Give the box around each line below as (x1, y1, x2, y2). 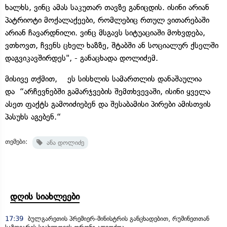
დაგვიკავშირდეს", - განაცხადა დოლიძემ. (5, 53, 158, 63)
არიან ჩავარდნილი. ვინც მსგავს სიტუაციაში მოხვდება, (5, 27, 205, 37)
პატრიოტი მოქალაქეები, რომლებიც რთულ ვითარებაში (5, 15, 209, 25)
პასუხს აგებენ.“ (5, 111, 61, 122)
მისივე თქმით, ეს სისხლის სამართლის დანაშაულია (5, 73, 202, 84)
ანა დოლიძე (43, 138, 84, 146)
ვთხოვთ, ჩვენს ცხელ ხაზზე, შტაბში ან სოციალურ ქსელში (5, 40, 218, 50)
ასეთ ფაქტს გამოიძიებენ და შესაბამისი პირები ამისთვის (5, 99, 211, 109)
